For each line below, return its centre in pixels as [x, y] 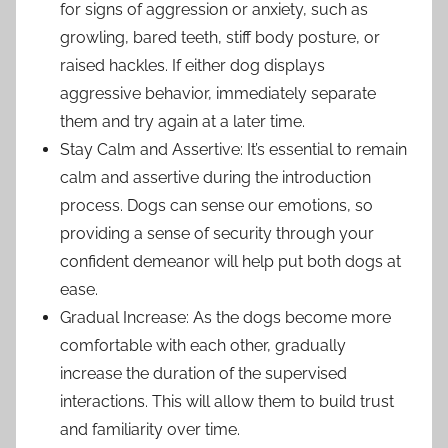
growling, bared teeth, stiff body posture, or [220, 38]
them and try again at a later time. [182, 122]
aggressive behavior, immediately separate [218, 94]
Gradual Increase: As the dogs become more [225, 318]
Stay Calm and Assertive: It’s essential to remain [233, 150]
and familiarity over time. [150, 430]
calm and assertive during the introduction [215, 178]
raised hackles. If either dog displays [192, 66]
